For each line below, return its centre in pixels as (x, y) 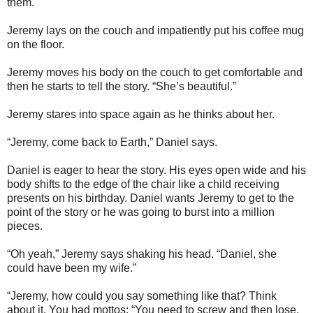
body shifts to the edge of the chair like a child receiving (143, 184)
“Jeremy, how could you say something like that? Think (142, 296)
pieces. (26, 226)
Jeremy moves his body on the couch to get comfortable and (155, 72)
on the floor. (36, 44)
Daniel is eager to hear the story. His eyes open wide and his (156, 170)
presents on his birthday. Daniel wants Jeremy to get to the (151, 198)
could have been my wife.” (72, 268)
